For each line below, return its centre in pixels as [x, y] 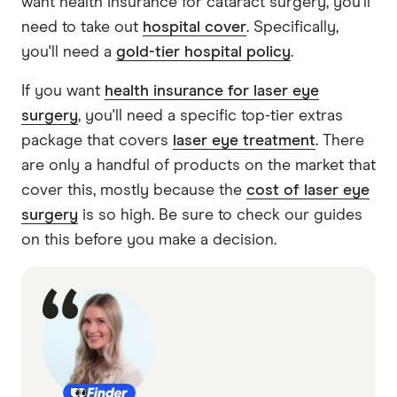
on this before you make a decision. [149, 240]
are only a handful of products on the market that [198, 165]
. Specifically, [292, 27]
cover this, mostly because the [134, 190]
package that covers [97, 140]
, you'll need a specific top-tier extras [210, 116]
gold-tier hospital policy [203, 52]
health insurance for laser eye [212, 91]
